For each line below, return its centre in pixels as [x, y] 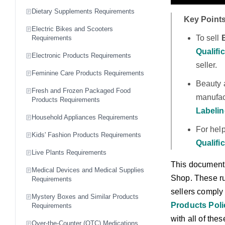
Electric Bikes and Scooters [72, 29]
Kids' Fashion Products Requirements [86, 135]
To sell [208, 38]
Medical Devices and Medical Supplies [88, 170]
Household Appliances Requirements [85, 117]
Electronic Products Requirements [81, 55]
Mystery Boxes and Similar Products [85, 197]
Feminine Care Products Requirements [88, 73]
